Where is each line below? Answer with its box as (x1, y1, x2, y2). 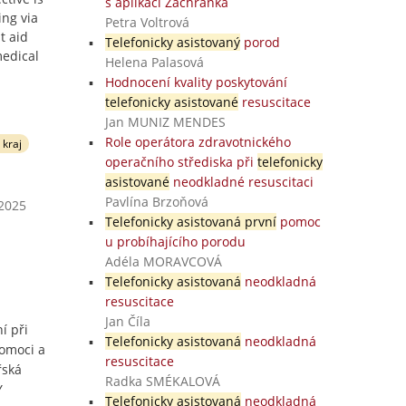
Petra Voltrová (104, 14, 189, 31)
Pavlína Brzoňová (104, 193, 208, 210)
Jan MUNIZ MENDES (104, 113, 226, 130)
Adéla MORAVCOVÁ (104, 253, 222, 270)
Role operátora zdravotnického (104, 133, 291, 150)
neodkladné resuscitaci (169, 173, 314, 190)
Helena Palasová (104, 53, 204, 71)
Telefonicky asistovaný (104, 34, 240, 51)
